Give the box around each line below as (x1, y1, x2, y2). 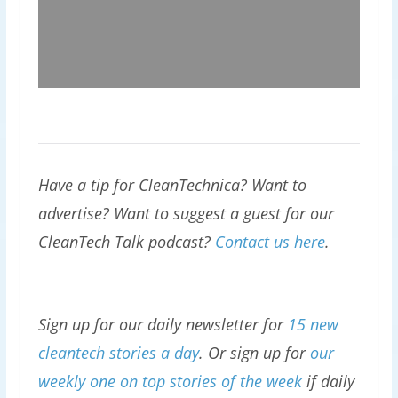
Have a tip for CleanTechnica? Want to (37, 173, 306, 195)
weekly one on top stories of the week (37, 370, 302, 392)
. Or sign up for (198, 341, 310, 363)
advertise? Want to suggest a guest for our (37, 202, 334, 224)
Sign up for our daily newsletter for (37, 313, 288, 335)
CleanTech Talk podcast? (37, 230, 215, 252)
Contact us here (214, 230, 325, 252)
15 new (287, 313, 338, 335)
